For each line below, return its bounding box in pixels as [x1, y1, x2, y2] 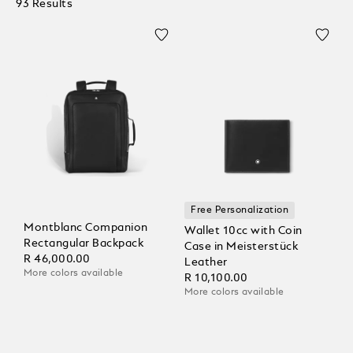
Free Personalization [191, 205, 289, 215]
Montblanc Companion [24, 221, 148, 233]
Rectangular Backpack [24, 237, 143, 249]
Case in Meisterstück [184, 240, 298, 252]
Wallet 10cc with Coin [184, 225, 303, 236]
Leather [184, 256, 228, 268]
